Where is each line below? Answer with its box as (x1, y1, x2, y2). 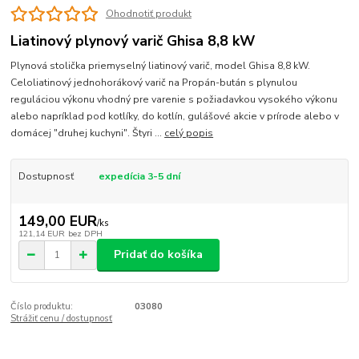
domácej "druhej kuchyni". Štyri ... (10, 126, 165, 139)
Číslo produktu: (10, 300, 74, 313)
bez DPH (67, 227, 103, 240)
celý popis (164, 126, 214, 139)
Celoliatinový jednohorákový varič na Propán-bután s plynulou (10, 75, 298, 89)
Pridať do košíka (114, 247, 203, 263)
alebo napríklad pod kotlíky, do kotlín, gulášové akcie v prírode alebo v (10, 109, 340, 123)
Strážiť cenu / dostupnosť (10, 312, 113, 325)
